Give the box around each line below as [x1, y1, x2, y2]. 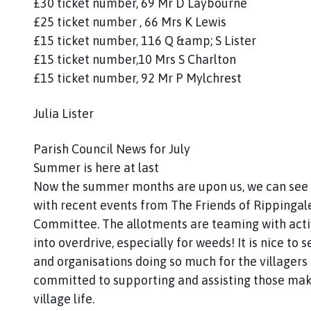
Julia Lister [33, 106, 94, 121]
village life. [33, 291, 94, 306]
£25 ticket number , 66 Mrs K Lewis [33, 14, 226, 29]
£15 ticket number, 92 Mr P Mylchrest [33, 70, 242, 85]
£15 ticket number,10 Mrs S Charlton [33, 51, 236, 67]
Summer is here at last [33, 160, 159, 175]
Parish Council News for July [33, 141, 190, 156]
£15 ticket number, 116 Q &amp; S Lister [33, 33, 256, 48]
